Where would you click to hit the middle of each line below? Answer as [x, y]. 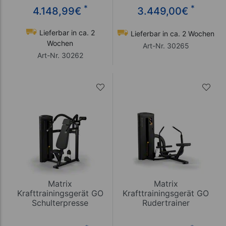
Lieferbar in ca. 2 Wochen [172, 33]
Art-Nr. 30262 [60, 55]
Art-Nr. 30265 [166, 45]
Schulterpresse [60, 203]
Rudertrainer [166, 203]
